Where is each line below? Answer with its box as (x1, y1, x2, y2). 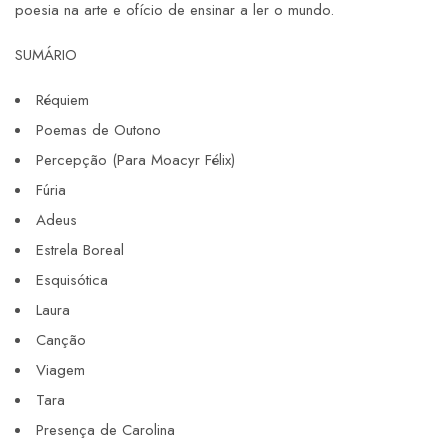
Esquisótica (36, 269, 108, 292)
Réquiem (36, 89, 89, 112)
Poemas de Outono (36, 119, 161, 142)
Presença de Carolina (36, 419, 175, 442)
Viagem (36, 359, 85, 382)
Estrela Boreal (36, 239, 124, 262)
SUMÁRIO (15, 44, 77, 67)
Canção (36, 329, 106, 352)
